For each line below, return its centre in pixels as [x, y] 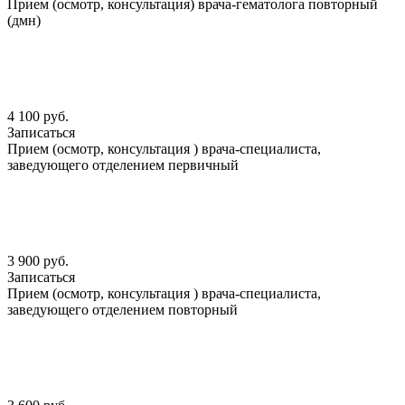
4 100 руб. [38, 117]
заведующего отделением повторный [122, 310]
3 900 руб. [38, 261]
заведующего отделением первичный [123, 165]
